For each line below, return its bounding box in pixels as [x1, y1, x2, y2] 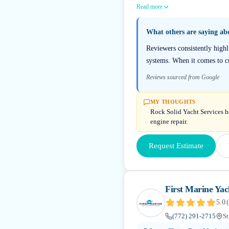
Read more [136, 3, 163, 10]
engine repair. [150, 118, 188, 125]
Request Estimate [149, 142, 203, 150]
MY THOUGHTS [150, 99, 196, 105]
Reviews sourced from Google [146, 74, 219, 81]
